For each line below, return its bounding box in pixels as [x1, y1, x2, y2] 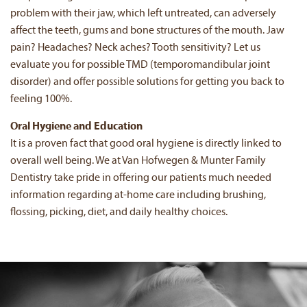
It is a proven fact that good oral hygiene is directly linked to [10, 138, 282, 149]
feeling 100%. [10, 94, 72, 106]
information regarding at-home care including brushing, [10, 189, 266, 201]
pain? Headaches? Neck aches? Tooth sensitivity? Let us [10, 42, 260, 54]
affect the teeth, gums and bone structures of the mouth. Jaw [10, 25, 284, 37]
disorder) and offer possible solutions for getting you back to [10, 77, 284, 88]
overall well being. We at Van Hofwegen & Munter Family [10, 155, 266, 167]
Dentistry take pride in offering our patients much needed [10, 172, 271, 184]
